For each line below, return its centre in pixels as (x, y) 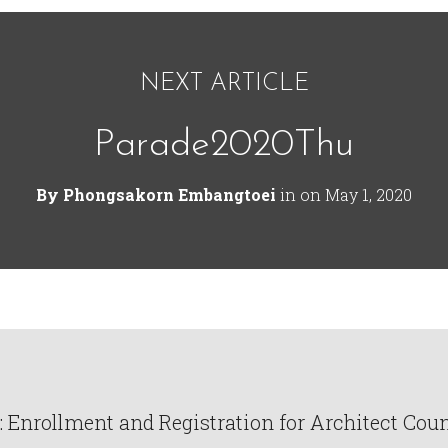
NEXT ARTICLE (224, 84)
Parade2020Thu (224, 146)
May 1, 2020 (368, 195)
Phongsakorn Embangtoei (169, 195)
